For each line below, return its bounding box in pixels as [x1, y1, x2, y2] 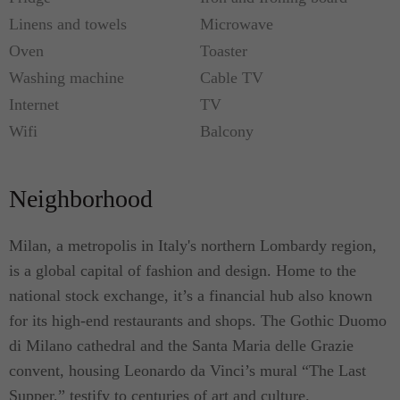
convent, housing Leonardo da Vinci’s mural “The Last [9, 362, 366, 379]
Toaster [200, 42, 247, 60]
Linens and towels [9, 15, 127, 33]
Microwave [200, 15, 273, 33]
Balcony [200, 122, 254, 140]
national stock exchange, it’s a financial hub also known [9, 287, 372, 304]
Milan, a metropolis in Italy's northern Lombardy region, [9, 237, 377, 254]
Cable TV [200, 69, 263, 87]
